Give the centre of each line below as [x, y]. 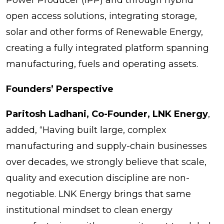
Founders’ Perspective [60, 89]
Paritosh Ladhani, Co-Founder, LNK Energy [107, 114]
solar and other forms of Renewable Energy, [104, 32]
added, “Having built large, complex [86, 130]
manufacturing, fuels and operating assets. [102, 64]
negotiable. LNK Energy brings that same [98, 194]
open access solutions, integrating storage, [101, 16]
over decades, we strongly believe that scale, [106, 162]
